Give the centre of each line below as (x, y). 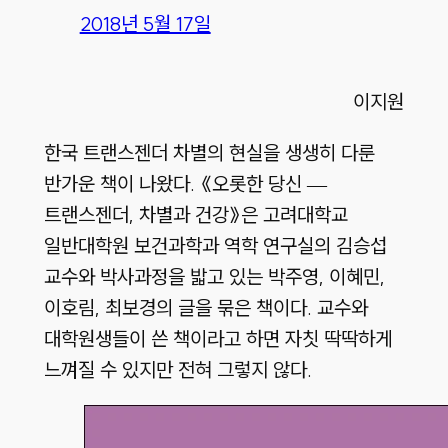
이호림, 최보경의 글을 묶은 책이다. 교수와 (205, 308)
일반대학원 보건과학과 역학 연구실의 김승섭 (215, 246)
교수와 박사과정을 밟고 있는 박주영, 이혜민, (214, 277)
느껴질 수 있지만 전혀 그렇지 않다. (177, 370)
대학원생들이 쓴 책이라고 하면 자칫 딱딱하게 (217, 339)
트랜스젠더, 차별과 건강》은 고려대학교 (195, 215)
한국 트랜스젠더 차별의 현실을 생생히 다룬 (209, 153)
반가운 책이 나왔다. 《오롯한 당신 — (185, 184)
